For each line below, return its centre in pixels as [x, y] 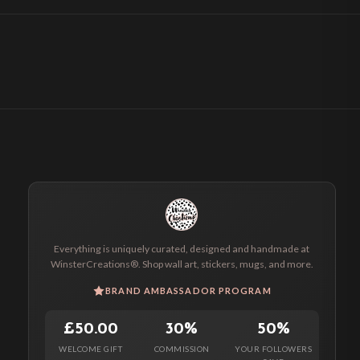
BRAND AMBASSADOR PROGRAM [188, 291]
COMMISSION [182, 349]
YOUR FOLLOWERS [274, 349]
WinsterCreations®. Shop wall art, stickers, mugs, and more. [182, 264]
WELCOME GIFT [91, 349]
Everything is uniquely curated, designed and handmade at [182, 249]
